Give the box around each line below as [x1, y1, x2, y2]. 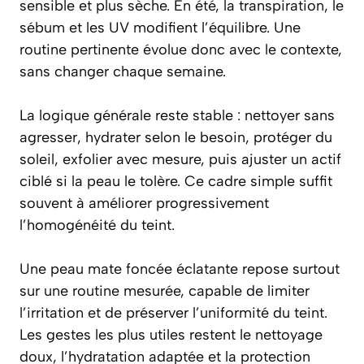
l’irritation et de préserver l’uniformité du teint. [19, 304, 327, 323]
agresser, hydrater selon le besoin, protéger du [19, 128, 332, 147]
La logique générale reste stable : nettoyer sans [19, 106, 335, 125]
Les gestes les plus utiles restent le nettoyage [19, 326, 323, 344]
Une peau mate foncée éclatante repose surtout [19, 260, 340, 279]
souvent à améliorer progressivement [19, 194, 269, 213]
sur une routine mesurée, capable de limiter [19, 282, 310, 301]
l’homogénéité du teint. [19, 216, 175, 235]
